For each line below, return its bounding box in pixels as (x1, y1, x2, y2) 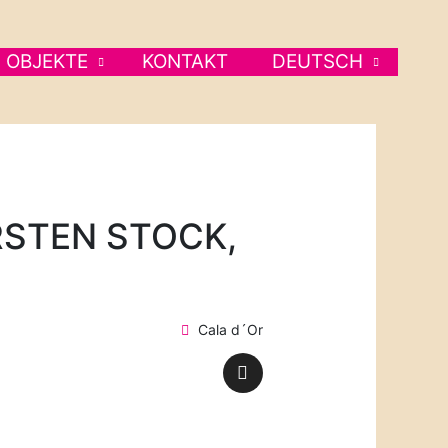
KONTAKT (142, 50, 229, 73)
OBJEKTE (6, 50, 89, 73)
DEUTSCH (272, 50, 363, 73)
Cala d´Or (197, 321, 263, 339)
